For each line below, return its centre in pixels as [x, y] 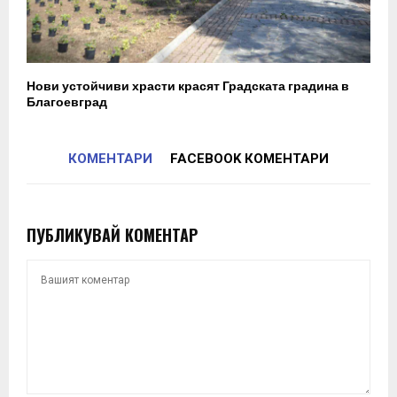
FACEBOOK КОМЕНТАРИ [249, 159]
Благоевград [67, 103]
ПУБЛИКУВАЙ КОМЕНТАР [112, 235]
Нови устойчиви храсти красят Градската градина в [188, 87]
